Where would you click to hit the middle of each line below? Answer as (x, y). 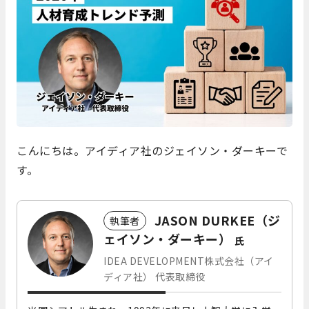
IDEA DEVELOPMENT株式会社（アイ (189, 260)
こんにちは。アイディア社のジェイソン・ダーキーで (152, 150)
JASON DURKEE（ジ (217, 220)
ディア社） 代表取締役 (154, 276)
